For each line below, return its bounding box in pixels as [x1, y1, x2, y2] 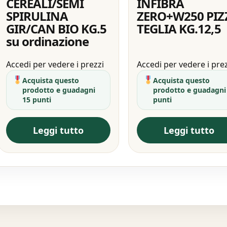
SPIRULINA [6, 7, 68, 24]
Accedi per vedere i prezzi [6, 58, 104, 70]
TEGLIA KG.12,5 [137, 20, 221, 37]
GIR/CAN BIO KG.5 [6, 20, 107, 37]
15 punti [22, 94, 51, 104]
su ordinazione [6, 32, 89, 50]
